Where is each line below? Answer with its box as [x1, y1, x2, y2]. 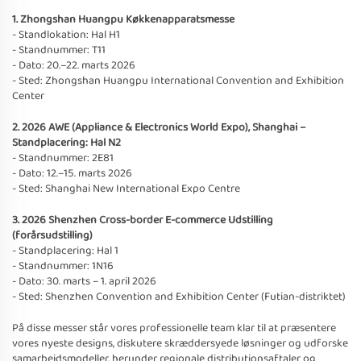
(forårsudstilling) [12, 226, 93, 244]
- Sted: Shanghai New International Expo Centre [12, 179, 240, 197]
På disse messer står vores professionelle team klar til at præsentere [12, 318, 336, 337]
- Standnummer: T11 [12, 40, 106, 59]
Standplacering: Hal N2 [12, 133, 121, 151]
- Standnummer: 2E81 [12, 148, 114, 167]
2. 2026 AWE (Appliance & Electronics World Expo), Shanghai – [12, 118, 305, 136]
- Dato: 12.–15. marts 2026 [12, 164, 132, 182]
